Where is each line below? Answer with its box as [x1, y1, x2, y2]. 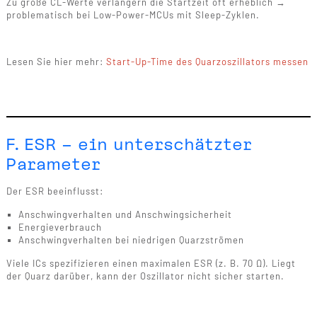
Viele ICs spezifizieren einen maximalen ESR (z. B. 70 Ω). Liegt [6, 257, 296, 269]
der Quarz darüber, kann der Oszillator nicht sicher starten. [6, 270, 284, 282]
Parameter [6, 154, 101, 175]
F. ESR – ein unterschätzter [6, 134, 253, 155]
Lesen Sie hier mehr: [6, 55, 106, 67]
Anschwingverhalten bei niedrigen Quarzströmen [18, 234, 244, 246]
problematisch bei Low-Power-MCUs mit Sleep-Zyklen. [6, 8, 260, 21]
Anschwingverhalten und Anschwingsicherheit [18, 208, 232, 220]
